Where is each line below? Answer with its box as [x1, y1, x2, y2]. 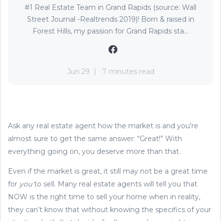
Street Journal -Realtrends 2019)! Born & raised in [27, 14, 194, 24]
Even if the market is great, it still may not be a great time [8, 166, 208, 176]
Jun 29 [67, 67, 90, 76]
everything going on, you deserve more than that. [8, 147, 181, 156]
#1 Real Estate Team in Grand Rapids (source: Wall [25, 2, 196, 12]
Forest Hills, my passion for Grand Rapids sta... [33, 26, 188, 36]
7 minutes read [102, 67, 154, 76]
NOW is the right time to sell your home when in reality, [8, 192, 200, 201]
